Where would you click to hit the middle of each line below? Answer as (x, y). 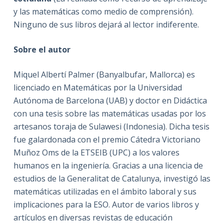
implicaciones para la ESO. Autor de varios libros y (106, 204)
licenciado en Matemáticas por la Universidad (97, 87)
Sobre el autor (42, 49)
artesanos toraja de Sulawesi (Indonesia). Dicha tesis (111, 126)
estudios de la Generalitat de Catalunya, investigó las (112, 178)
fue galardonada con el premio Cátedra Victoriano (107, 139)
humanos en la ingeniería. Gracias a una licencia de (108, 165)
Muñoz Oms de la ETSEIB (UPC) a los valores (96, 152)
